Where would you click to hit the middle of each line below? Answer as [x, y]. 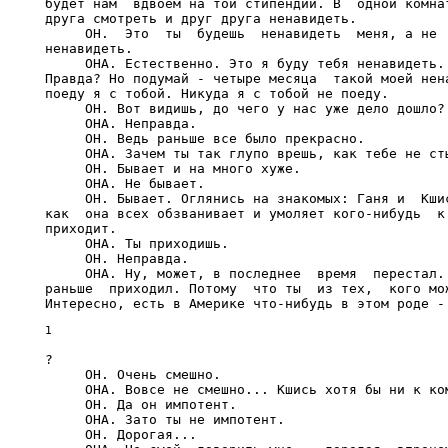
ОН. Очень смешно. [133, 374]
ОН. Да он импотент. [141, 404]
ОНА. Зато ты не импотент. [165, 419]
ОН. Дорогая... [121, 434]
